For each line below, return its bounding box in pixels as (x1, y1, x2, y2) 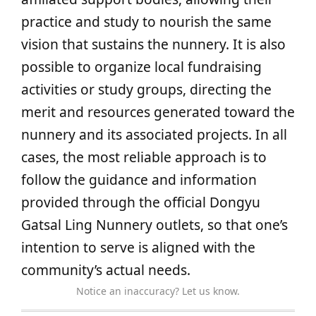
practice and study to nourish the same (21, 12, 272, 31)
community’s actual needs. (21, 260, 190, 279)
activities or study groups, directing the (21, 80, 272, 99)
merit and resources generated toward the (21, 102, 295, 121)
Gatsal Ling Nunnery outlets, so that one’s (21, 215, 288, 234)
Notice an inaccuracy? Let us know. (76, 284, 240, 298)
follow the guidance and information (21, 170, 257, 189)
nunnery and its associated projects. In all (21, 125, 287, 144)
